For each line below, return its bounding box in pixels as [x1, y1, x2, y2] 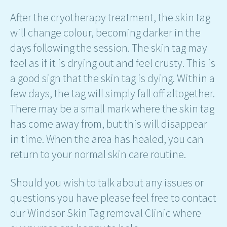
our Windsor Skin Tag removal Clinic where [10, 205, 201, 220]
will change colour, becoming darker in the [10, 25, 201, 40]
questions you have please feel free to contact [10, 190, 216, 205]
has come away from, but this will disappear [10, 116, 207, 131]
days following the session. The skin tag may [10, 40, 207, 55]
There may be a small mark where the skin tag [10, 101, 214, 116]
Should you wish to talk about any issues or [10, 175, 204, 190]
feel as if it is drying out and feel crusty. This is [10, 55, 215, 70]
